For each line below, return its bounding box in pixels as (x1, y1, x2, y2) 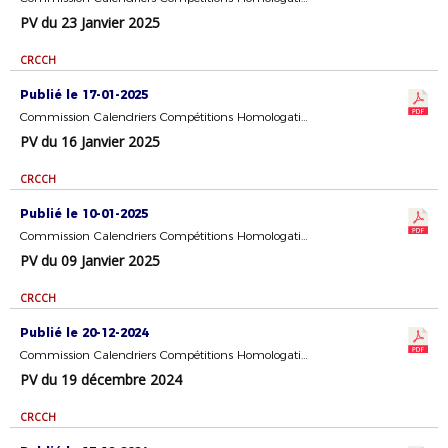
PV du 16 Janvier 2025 (20, 132, 160, 151)
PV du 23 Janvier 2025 (20, 13, 160, 32)
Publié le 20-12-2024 (20, 325, 148, 340)
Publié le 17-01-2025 (20, 87, 148, 102)
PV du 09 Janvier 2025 (20, 251, 160, 270)
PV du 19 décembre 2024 (20, 370, 182, 389)
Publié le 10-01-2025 (20, 206, 148, 221)
